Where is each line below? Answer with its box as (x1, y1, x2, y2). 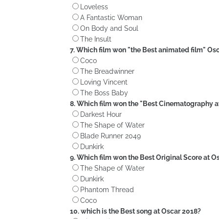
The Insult (80, 35, 111, 43)
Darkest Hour (80, 110, 122, 118)
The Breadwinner (80, 67, 134, 75)
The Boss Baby (80, 88, 128, 97)
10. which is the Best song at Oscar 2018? (70, 207, 201, 215)
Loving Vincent (80, 78, 128, 86)
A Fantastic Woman (80, 13, 142, 22)
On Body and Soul (80, 24, 138, 32)
